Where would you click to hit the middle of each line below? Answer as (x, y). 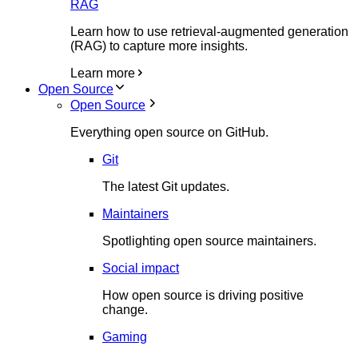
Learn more (103, 73)
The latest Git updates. (166, 187)
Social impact (141, 268)
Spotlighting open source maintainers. (209, 241)
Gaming (125, 337)
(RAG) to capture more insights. (159, 46)
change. (125, 310)
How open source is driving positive (203, 295)
